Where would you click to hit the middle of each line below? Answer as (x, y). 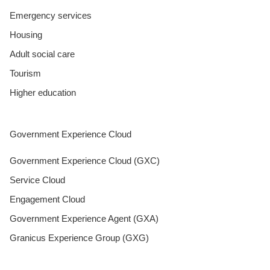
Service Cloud (37, 180)
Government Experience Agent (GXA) (84, 218)
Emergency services (51, 15)
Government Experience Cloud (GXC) (85, 160)
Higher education (43, 92)
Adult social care (42, 54)
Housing (26, 34)
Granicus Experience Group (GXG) (79, 237)
